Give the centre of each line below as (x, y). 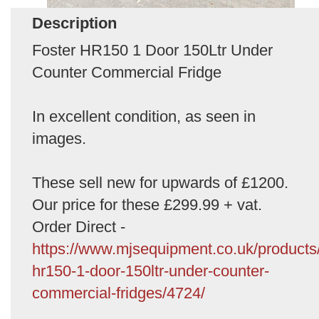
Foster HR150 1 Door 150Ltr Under (152, 50)
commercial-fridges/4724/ (119, 293)
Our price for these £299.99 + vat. (147, 204)
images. (59, 138)
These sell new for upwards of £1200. (160, 182)
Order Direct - (79, 226)
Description (74, 23)
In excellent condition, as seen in (144, 116)
